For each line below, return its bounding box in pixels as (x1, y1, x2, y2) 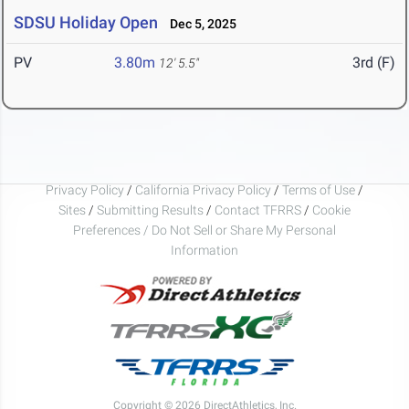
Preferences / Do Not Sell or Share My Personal (73, 222, 336, 237)
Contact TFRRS (215, 202, 304, 217)
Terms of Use (282, 182, 355, 197)
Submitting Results (97, 202, 204, 217)
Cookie (312, 202, 351, 217)
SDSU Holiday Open (14, 13, 158, 33)
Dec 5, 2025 (162, 16, 236, 32)
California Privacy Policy (135, 182, 271, 197)
